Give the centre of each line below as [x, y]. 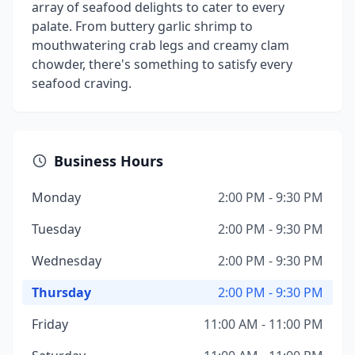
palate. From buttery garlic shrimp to [142, 26]
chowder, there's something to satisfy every [162, 64]
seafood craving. [82, 83]
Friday [50, 324]
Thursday [61, 292]
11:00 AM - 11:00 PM [263, 324]
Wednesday [67, 261]
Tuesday [56, 229]
